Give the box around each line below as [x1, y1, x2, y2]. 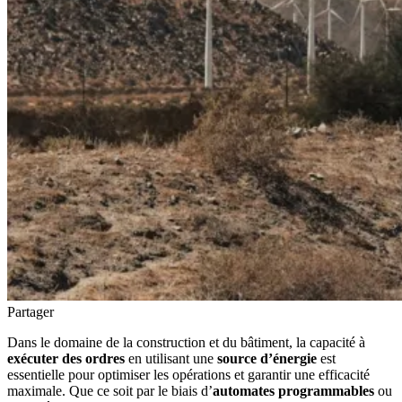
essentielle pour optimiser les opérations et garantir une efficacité [7, 366, 370, 382]
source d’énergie [217, 350, 317, 366]
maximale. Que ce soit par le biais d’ [7, 382, 213, 398]
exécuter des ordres [7, 350, 125, 366]
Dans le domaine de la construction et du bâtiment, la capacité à [7, 334, 365, 350]
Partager [7, 303, 54, 319]
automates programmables [213, 382, 374, 398]
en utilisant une [125, 350, 217, 366]
